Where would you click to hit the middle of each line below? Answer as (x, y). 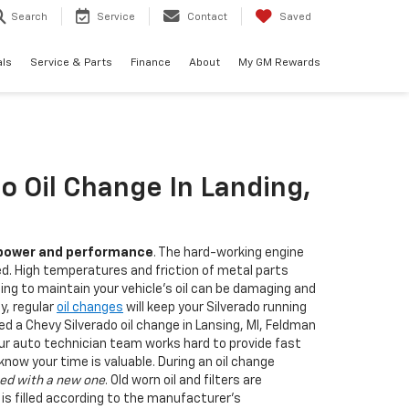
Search (29, 17)
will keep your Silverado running (215, 308)
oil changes (90, 308)
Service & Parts (71, 63)
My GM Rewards (279, 63)
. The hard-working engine (229, 253)
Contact (207, 17)
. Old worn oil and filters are (184, 381)
